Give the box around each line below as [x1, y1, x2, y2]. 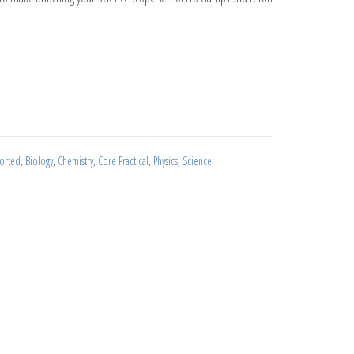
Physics [153, 153, 178, 168]
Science [182, 153, 212, 168]
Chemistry [57, 153, 93, 168]
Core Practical [97, 153, 149, 168]
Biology [24, 153, 53, 168]
